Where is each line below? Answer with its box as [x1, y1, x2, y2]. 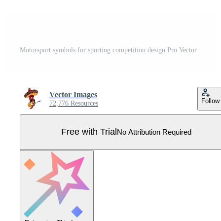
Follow [201, 97, 220, 105]
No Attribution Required [117, 128, 191, 137]
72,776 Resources [49, 99, 98, 107]
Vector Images [49, 90, 97, 99]
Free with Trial [61, 127, 117, 137]
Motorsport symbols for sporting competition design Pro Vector [20, 46, 197, 54]
